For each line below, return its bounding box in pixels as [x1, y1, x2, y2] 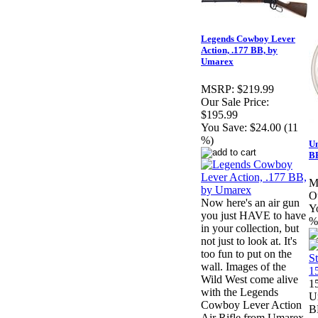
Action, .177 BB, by [201, 45, 278, 56]
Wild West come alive [201, 273, 298, 286]
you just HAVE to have [201, 209, 306, 222]
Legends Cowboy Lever [201, 33, 295, 45]
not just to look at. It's [201, 235, 297, 248]
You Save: [201, 121, 247, 134]
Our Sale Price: [201, 96, 269, 109]
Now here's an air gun [201, 197, 300, 209]
